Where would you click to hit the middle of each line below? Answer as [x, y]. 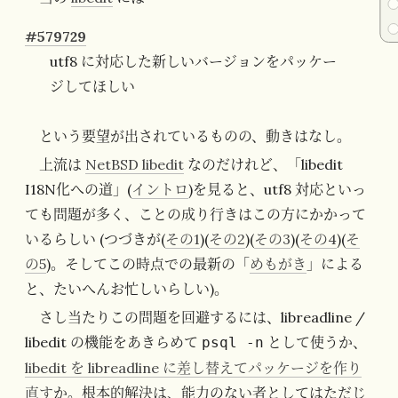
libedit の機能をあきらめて [113, 342]
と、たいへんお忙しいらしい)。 [127, 289]
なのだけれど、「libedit [263, 165]
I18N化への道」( [78, 190]
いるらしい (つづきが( [95, 239]
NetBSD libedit [135, 165]
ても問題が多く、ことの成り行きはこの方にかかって [195, 215]
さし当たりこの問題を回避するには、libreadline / [202, 318]
